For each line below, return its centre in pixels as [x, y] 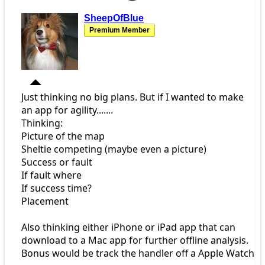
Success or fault [57, 162]
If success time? [56, 188]
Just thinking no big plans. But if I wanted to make [132, 97]
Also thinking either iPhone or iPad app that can [128, 227]
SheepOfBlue [114, 18]
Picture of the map [63, 136]
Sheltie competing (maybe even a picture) [114, 149]
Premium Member [119, 30]
